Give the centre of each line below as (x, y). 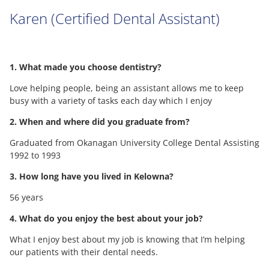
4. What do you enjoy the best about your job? (106, 219)
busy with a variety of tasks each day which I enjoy (111, 101)
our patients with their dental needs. (84, 252)
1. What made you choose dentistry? (86, 67)
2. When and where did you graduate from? (100, 122)
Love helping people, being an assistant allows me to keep (127, 88)
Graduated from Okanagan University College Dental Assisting (134, 143)
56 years (26, 198)
